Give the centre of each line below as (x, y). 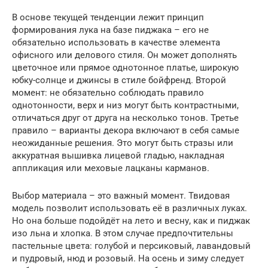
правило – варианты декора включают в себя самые (126, 131)
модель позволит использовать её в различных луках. (130, 208)
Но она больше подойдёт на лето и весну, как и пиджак (131, 221)
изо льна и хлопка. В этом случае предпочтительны (123, 234)
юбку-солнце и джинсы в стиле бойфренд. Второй (119, 80)
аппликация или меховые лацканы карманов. (111, 168)
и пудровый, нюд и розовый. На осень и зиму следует (128, 259)
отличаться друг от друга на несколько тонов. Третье (125, 118)
